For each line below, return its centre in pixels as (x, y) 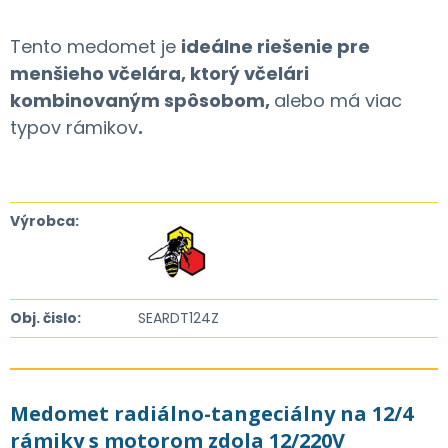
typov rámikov (74, 127)
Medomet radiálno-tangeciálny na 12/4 (211, 413)
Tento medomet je (95, 46)
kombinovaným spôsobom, (142, 100)
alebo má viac (338, 100)
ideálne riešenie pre (275, 46)
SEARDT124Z (179, 317)
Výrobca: (44, 220)
